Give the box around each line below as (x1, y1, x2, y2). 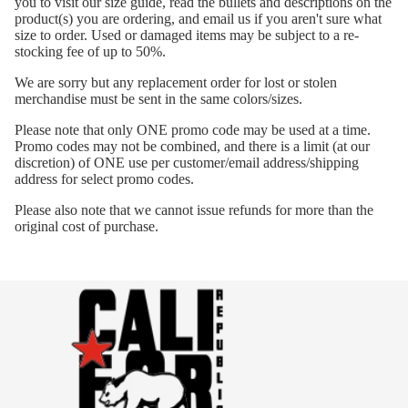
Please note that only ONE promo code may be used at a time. (15, 121, 371, 138)
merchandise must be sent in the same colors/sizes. (15, 90, 306, 107)
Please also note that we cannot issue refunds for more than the (15, 201, 373, 218)
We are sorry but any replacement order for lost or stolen (15, 74, 337, 90)
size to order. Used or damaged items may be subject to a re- (15, 26, 359, 43)
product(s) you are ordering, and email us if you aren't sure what (15, 10, 382, 26)
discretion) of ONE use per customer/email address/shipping (15, 154, 359, 170)
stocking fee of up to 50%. (15, 43, 166, 59)
